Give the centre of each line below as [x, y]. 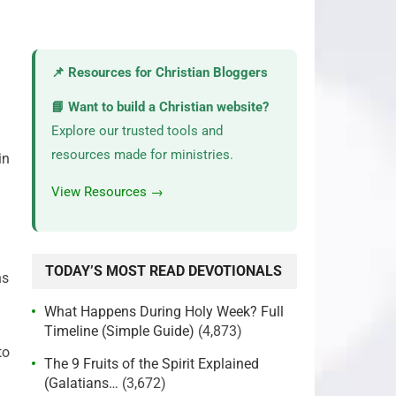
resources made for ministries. [142, 155]
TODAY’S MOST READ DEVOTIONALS [164, 271]
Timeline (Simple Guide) [119, 331]
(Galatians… [81, 383]
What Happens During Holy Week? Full [164, 312]
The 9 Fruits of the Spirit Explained [152, 364]
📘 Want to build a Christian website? [160, 107]
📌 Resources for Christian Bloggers [160, 72]
